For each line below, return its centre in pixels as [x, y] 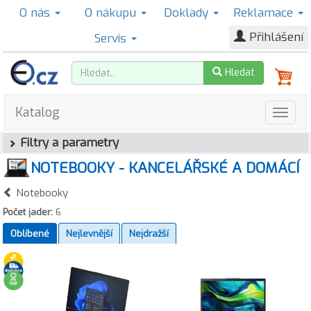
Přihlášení [275, 37]
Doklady [188, 13]
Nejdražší [149, 234]
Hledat [238, 73]
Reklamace [265, 13]
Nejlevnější [89, 234]
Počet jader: [28, 212]
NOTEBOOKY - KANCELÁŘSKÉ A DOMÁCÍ [165, 168]
